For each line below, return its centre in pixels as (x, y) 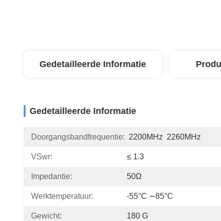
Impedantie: (52, 176)
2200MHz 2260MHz (165, 137)
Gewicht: (46, 216)
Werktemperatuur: (62, 196)
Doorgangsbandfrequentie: (78, 137)
